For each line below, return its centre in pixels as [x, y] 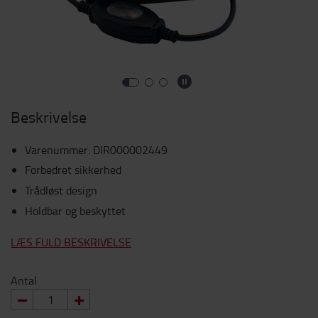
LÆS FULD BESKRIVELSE [71, 242]
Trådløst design [61, 190]
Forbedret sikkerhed [73, 170]
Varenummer [56, 150]
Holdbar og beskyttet [75, 211]
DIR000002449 [130, 150]
